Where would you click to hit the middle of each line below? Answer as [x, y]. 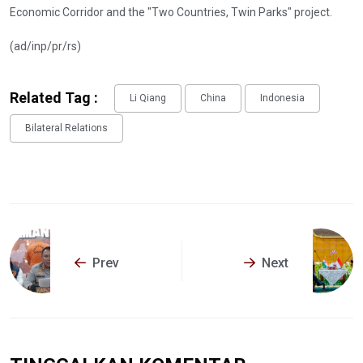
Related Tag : [54, 97]
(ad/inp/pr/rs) [45, 46]
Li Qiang [148, 98]
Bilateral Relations [66, 128]
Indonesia [282, 98]
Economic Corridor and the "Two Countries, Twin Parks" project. [171, 12]
